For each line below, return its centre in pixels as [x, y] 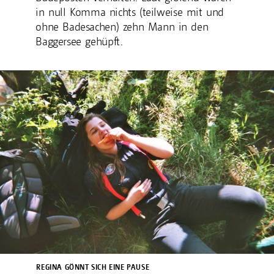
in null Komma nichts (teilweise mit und [130, 12]
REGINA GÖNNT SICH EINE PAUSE [93, 268]
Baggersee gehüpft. [79, 41]
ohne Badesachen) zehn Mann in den [122, 26]
